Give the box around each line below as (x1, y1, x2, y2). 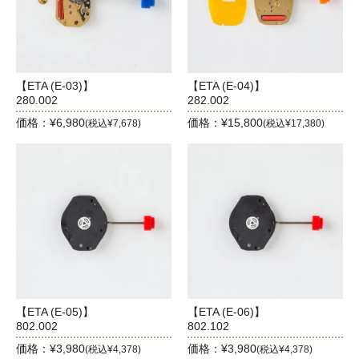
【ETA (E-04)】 (188, 79, 265, 92)
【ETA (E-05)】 (16, 305, 94, 318)
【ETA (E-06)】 (188, 305, 265, 318)
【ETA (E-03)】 (16, 79, 94, 92)
